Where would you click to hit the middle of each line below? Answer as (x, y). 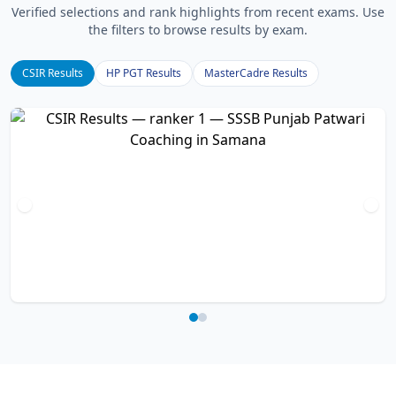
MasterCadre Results (256, 73)
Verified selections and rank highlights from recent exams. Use (198, 12)
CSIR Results (53, 73)
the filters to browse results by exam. (198, 30)
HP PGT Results (144, 73)
